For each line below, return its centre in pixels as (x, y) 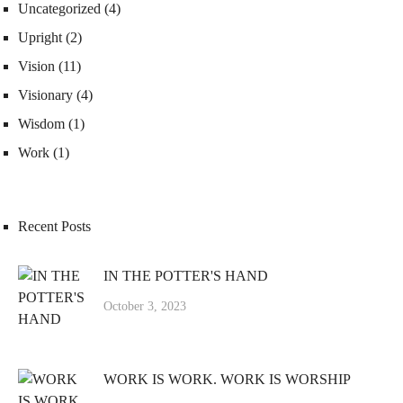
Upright (40, 38)
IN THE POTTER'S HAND (186, 276)
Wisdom (41, 124)
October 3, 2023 (145, 307)
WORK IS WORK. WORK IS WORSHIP (227, 380)
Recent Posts (54, 227)
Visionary (45, 95)
